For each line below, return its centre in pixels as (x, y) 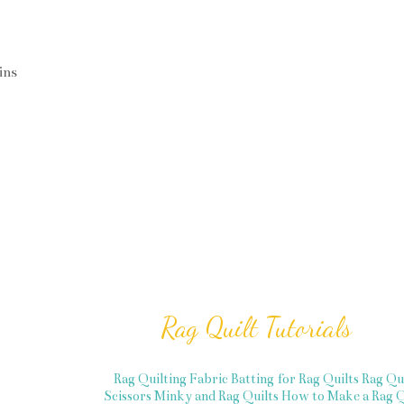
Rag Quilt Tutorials (256, 327)
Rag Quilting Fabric (171, 378)
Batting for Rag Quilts (295, 378)
